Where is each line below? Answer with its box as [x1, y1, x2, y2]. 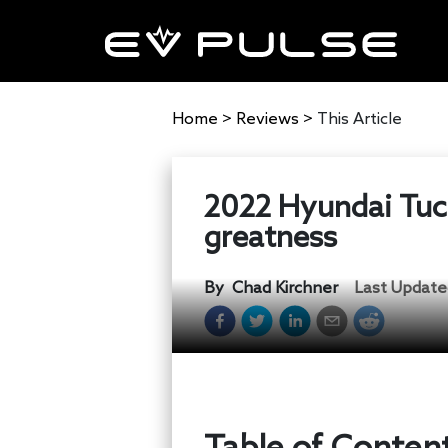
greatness [204, 220, 337, 257]
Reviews [236, 110, 299, 129]
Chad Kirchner [232, 279, 338, 299]
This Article [317, 110, 402, 129]
